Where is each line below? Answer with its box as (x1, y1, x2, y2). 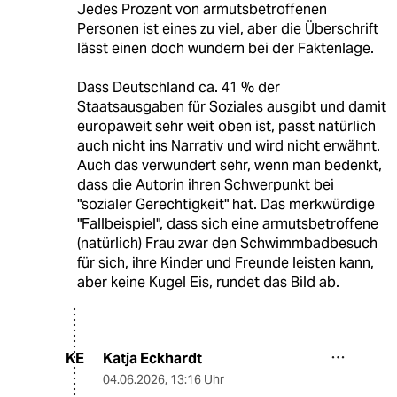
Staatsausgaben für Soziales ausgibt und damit (76, 97, 386, 116)
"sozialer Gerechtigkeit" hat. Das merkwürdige (76, 194, 375, 214)
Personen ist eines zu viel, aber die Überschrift (76, 19, 378, 38)
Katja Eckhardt (103, 348, 202, 368)
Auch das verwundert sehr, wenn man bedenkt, (76, 155, 382, 175)
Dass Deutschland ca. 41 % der (76, 77, 280, 97)
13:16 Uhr (170, 370, 224, 387)
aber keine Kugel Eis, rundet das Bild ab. (76, 272, 339, 292)
